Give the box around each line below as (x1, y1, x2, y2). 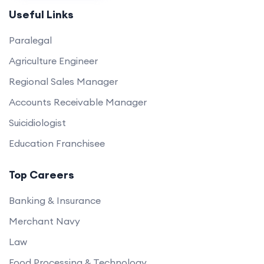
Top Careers (9, 168, 74, 181)
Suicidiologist (9, 117, 66, 128)
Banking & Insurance (9, 194, 101, 206)
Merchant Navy (9, 215, 80, 227)
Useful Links (9, 8, 74, 21)
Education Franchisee (9, 137, 105, 149)
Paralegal (9, 34, 52, 46)
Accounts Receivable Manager (9, 96, 147, 108)
